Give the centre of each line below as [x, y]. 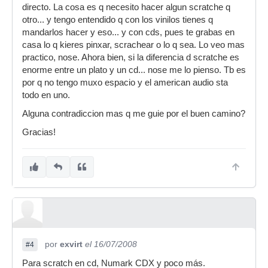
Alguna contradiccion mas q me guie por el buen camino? [134, 114]
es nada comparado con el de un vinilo [122, 19]
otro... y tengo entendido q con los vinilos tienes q [118, 20]
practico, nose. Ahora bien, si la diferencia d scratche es [131, 57]
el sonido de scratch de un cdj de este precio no [140, 6]
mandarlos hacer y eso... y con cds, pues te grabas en [128, 32]
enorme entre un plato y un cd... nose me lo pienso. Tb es [134, 70]
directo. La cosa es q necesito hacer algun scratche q [126, 7]
